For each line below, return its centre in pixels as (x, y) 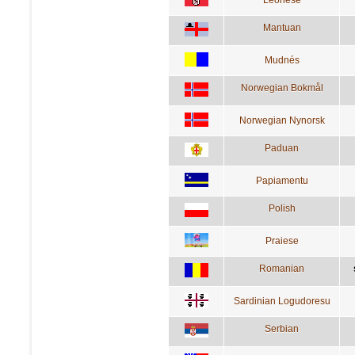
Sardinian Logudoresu (282, 301)
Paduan (282, 148)
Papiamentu (282, 180)
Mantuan (282, 27)
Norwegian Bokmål (282, 88)
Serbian (282, 328)
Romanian (282, 268)
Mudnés (282, 60)
